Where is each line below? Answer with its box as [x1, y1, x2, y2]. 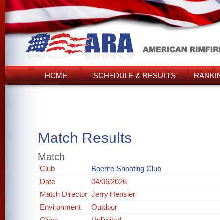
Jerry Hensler [91, 190, 136, 198]
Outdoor [91, 203, 118, 211]
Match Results [38, 130, 132, 146]
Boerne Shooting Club [91, 165, 162, 173]
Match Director [40, 190, 88, 198]
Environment [40, 203, 81, 211]
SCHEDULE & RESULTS [93, 71, 176, 80]
